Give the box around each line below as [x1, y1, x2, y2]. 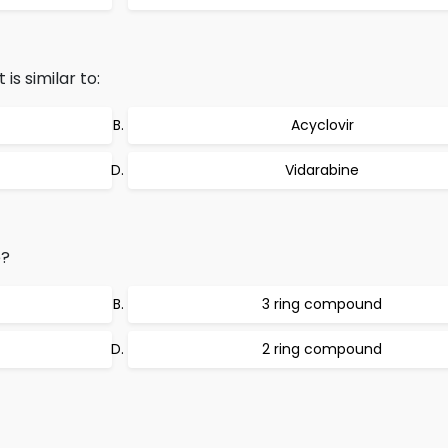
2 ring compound [262, 339, 382, 359]
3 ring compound [262, 294, 382, 314]
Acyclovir [290, 115, 354, 135]
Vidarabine [285, 160, 359, 180]
